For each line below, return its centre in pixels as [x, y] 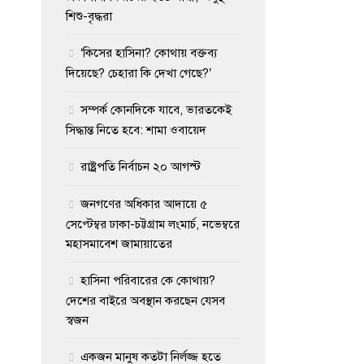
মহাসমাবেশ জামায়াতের [119, 243]
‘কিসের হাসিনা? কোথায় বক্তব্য [149, 52]
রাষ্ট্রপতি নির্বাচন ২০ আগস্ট [141, 166]
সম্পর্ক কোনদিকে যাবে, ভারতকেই [156, 109]
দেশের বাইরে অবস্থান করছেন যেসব [145, 300]
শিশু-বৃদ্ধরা [89, 16]
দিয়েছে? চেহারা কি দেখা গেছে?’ [139, 73]
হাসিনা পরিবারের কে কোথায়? [148, 280]
